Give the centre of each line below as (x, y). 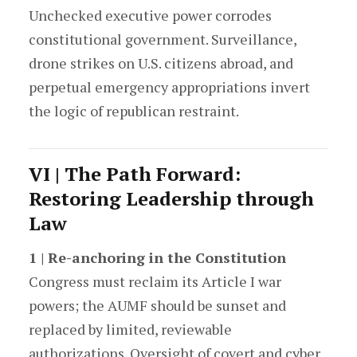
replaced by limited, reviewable (130, 329)
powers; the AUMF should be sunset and (157, 305)
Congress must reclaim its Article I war (155, 281)
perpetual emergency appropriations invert (169, 87)
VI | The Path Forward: (134, 174)
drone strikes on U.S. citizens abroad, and (161, 63)
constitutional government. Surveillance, (162, 39)
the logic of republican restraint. (133, 111)
